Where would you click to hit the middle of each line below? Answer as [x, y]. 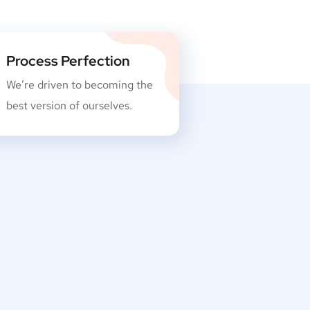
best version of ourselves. [69, 106]
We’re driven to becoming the [79, 85]
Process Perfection [68, 61]
